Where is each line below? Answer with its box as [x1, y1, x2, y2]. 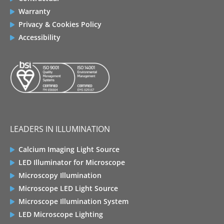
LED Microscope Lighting [18, 209, 103, 219]
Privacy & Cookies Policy [18, 19, 101, 29]
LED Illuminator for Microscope [18, 157, 125, 167]
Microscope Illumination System [18, 196, 128, 206]
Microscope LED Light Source [18, 183, 118, 193]
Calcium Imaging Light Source [18, 144, 119, 154]
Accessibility [18, 32, 60, 42]
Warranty [18, 6, 50, 16]
